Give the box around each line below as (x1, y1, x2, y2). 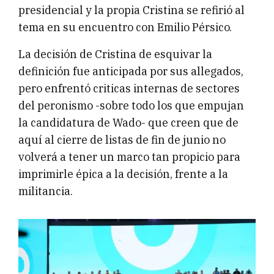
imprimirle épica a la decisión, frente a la (18, 167, 228, 182)
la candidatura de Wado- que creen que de (18, 116, 239, 130)
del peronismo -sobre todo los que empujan (18, 98, 244, 113)
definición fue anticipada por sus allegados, (18, 64, 243, 79)
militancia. (18, 184, 73, 199)
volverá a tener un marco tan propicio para (18, 150, 240, 165)
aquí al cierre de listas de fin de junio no (18, 133, 226, 147)
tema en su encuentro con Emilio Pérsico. (18, 20, 232, 35)
